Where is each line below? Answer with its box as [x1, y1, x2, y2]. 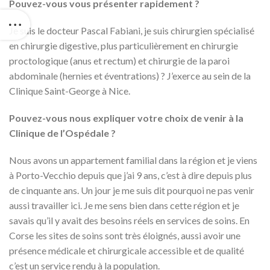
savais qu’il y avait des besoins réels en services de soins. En [9, 215, 250, 226]
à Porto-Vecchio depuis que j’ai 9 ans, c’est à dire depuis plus [9, 169, 252, 181]
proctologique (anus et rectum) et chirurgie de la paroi [9, 55, 230, 66]
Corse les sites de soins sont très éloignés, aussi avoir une [9, 230, 240, 241]
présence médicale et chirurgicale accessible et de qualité [9, 245, 244, 256]
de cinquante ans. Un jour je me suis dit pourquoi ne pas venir [9, 184, 254, 196]
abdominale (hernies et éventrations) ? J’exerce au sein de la [9, 70, 251, 81]
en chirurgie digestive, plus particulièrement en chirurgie [9, 40, 238, 51]
